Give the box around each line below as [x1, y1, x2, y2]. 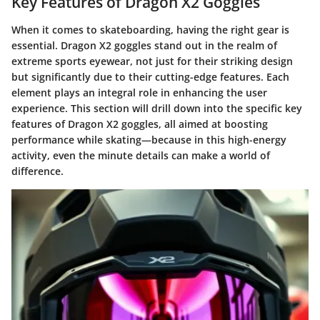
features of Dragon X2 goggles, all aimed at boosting [11, 116, 268, 131]
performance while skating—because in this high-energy [11, 132, 286, 146]
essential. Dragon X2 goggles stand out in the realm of [11, 38, 277, 52]
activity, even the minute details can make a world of [11, 148, 270, 162]
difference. [11, 164, 64, 178]
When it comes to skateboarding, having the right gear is [11, 22, 289, 36]
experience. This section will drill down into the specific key [11, 101, 302, 115]
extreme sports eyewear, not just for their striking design [11, 54, 293, 68]
